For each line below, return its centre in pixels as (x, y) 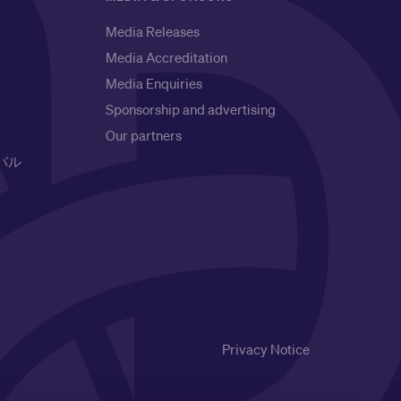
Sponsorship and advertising (191, 109)
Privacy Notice (266, 349)
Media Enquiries (154, 83)
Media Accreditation (166, 57)
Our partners (144, 135)
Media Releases (153, 31)
